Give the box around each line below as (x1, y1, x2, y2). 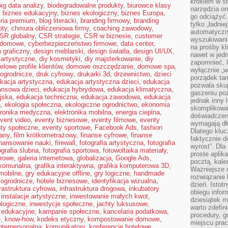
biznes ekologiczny (61, 9, 117, 17)
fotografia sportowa (43, 147, 99, 154)
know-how (5, 215, 33, 223)
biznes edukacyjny (3, 9, 57, 17)
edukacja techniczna (16, 93, 77, 101)
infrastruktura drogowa (60, 185, 125, 192)
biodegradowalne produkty (47, 2, 123, 9)
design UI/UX (133, 47, 173, 55)
